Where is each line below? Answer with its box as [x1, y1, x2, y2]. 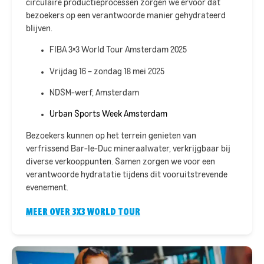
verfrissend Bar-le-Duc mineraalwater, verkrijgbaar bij [26, 144, 230, 153]
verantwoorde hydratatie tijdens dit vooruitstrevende [26, 170, 227, 179]
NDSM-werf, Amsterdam [49, 89, 139, 98]
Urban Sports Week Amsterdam [49, 110, 167, 119]
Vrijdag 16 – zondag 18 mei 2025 [49, 67, 164, 76]
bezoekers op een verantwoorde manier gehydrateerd [26, 11, 226, 20]
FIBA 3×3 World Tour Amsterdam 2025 [49, 46, 187, 55]
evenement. [26, 183, 68, 192]
